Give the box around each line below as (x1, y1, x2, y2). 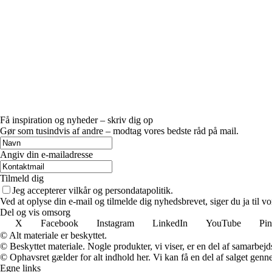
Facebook (41, 217, 78, 228)
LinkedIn (152, 217, 188, 228)
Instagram (97, 217, 134, 228)
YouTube (206, 217, 241, 228)
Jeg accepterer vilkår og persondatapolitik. (12, 185, 173, 195)
